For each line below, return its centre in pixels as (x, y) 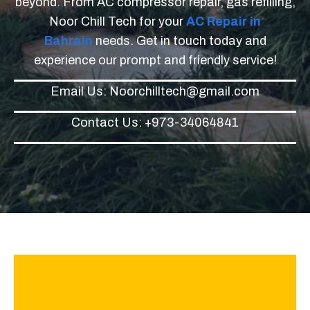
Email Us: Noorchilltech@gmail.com (155, 91)
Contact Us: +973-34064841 (155, 122)
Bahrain (68, 41)
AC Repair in (224, 21)
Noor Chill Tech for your (118, 21)
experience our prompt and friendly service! (155, 60)
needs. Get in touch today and (179, 41)
